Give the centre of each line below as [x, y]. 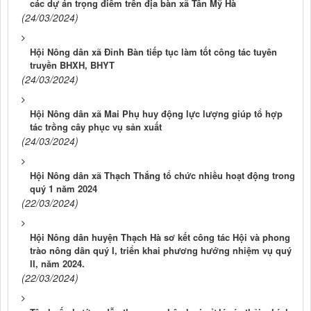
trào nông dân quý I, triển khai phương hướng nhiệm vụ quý [161, 251]
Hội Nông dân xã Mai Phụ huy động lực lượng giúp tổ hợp [156, 114]
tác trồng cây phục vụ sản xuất [96, 127]
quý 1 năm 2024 [64, 189]
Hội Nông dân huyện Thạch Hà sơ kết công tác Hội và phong [160, 237]
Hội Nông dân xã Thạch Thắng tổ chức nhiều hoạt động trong [162, 176]
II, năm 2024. [57, 264]
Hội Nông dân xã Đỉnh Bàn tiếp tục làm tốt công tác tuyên [153, 52]
